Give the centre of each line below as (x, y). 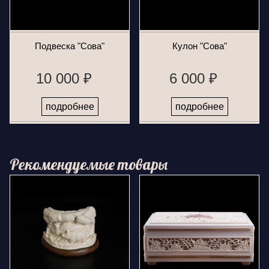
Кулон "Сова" (199, 46)
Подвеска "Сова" (70, 46)
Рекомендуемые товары (89, 164)
